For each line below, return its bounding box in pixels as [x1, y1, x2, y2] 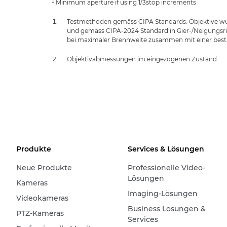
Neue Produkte [16, 163, 72, 172]
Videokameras [16, 194, 68, 203]
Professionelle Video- [127, 163, 205, 172]
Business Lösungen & [127, 204, 206, 213]
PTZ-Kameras [16, 209, 64, 218]
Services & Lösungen [127, 144, 204, 154]
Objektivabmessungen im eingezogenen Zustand [67, 55, 217, 63]
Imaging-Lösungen [127, 189, 198, 198]
